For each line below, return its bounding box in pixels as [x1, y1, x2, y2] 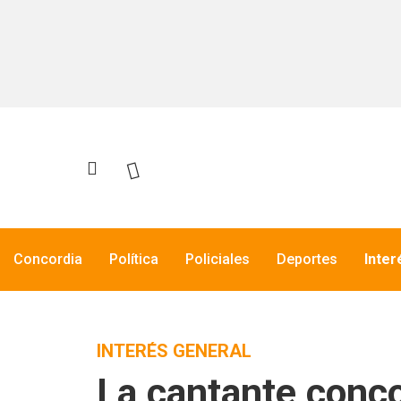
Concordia [13, 251, 82, 268]
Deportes [277, 251, 337, 268]
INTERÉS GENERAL [97, 340, 252, 362]
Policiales [185, 251, 250, 268]
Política [109, 251, 158, 268]
